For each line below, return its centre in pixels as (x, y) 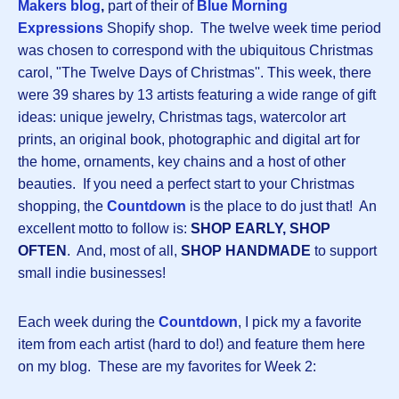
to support (344, 251)
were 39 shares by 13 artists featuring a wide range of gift (197, 95)
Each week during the (88, 322)
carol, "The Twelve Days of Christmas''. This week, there (195, 73)
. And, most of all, (124, 251)
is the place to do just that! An (281, 207)
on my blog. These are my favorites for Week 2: (172, 367)
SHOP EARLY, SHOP (261, 229)
